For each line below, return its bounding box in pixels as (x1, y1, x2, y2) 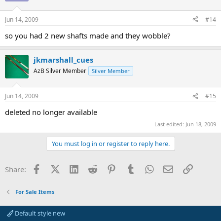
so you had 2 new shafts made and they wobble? (5, 30, 171, 40)
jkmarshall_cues (34, 54, 93, 65)
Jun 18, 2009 (185, 120, 216, 128)
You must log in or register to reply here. (51, 139, 170, 148)
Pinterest (116, 163, 147, 173)
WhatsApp (153, 163, 189, 173)
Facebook (40, 163, 74, 173)
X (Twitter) (59, 163, 95, 173)
